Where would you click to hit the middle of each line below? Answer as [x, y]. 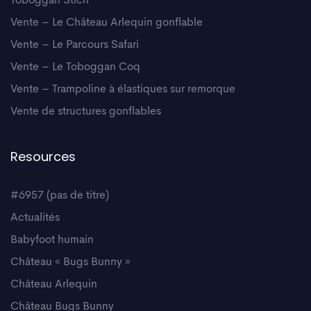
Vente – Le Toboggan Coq [75, 67]
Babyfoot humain [52, 240]
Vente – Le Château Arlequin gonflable [107, 23]
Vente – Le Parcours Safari [75, 45]
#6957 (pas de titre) [60, 195]
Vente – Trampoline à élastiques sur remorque [123, 89]
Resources [43, 156]
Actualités [35, 218]
